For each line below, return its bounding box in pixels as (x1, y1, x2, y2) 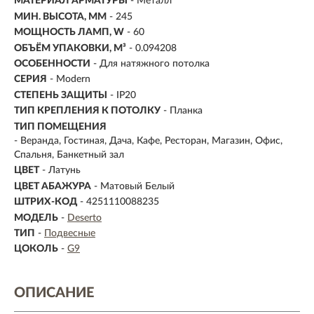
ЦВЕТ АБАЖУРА (14, 181, 91, 191)
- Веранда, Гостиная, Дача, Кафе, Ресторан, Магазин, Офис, (14, 135, 282, 146)
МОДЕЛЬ (14, 212, 58, 223)
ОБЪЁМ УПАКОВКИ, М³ (14, 43, 126, 53)
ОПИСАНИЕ (14, 286, 94, 301)
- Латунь (42, 165, 81, 176)
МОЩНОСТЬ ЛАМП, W (14, 27, 124, 38)
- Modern (50, 74, 90, 85)
